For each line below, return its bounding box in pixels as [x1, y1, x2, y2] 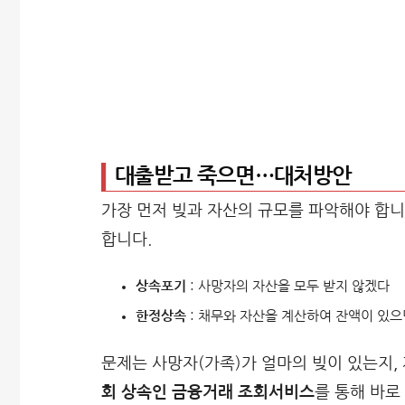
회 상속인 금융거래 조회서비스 [101, 383, 315, 400]
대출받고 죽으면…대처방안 [115, 165, 352, 188]
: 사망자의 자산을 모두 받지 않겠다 [185, 278, 390, 293]
